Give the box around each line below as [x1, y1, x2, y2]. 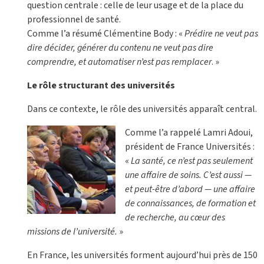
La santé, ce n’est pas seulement [131, 154, 253, 168]
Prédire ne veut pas [184, 27, 258, 41]
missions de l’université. [27, 225, 117, 239]
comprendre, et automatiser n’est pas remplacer [27, 55, 212, 69]
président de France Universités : [125, 140, 255, 154]
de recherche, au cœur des [125, 211, 225, 225]
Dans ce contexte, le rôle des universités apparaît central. [27, 103, 257, 116]
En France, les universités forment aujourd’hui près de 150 [27, 249, 258, 262]
